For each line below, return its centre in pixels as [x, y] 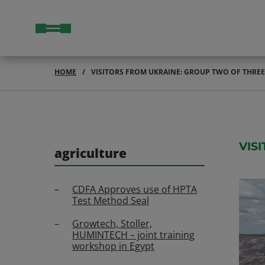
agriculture [91, 153]
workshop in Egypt [113, 246]
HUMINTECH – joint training [133, 235]
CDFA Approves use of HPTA [135, 189]
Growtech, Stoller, [112, 224]
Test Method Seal [111, 201]
